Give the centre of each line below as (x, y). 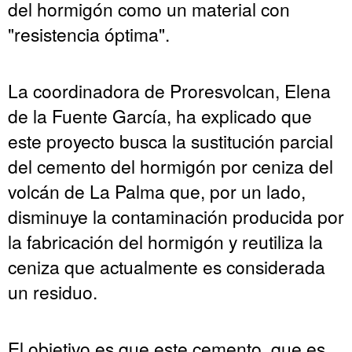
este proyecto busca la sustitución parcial (170, 141)
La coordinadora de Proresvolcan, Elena (169, 91)
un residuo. (53, 292)
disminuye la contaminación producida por (176, 216)
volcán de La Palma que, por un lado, (157, 191)
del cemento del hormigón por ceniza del (170, 166)
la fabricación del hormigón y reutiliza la (165, 242)
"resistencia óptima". (89, 34)
